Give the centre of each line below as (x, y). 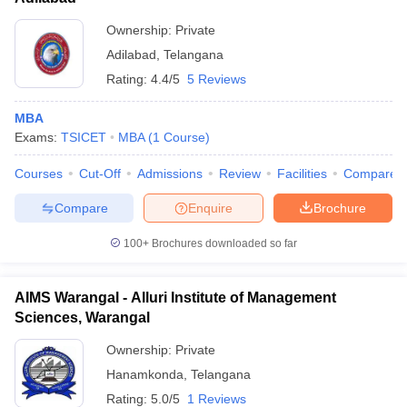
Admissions (170, 174)
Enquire (210, 208)
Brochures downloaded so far (223, 243)
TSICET (84, 137)
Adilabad (131, 55)
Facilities (302, 174)
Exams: (38, 137)
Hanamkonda (145, 374)
